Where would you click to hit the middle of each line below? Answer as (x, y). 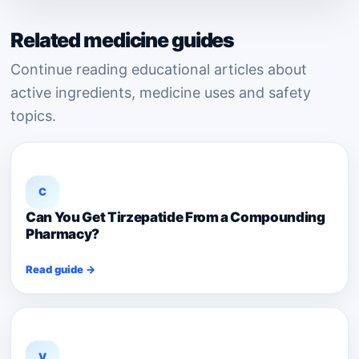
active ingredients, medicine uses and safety (161, 93)
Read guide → (61, 269)
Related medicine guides (123, 40)
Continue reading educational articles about (159, 69)
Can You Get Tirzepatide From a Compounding (175, 217)
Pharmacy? (63, 234)
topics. (33, 116)
